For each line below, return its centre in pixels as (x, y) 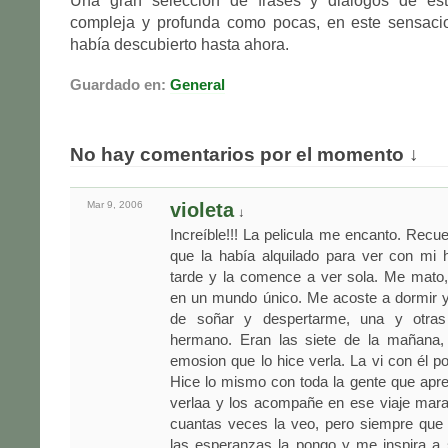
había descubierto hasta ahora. (179, 45)
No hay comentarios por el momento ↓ (244, 154)
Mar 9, (103, 205)
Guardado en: (118, 84)
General (197, 84)
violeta (202, 210)
